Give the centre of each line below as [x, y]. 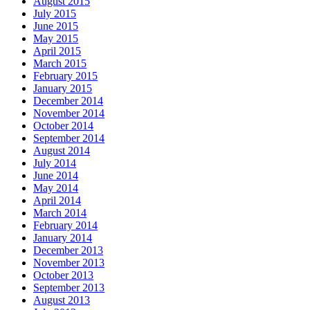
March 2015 [60, 64]
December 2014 [68, 101]
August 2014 [62, 151]
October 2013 [63, 275]
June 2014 [56, 176]
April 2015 [57, 51]
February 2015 [65, 76]
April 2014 [57, 201]
